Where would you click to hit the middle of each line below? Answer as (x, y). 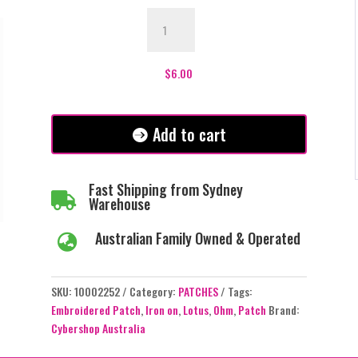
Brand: (284, 310)
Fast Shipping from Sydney (165, 189)
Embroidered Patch (95, 310)
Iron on (161, 310)
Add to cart (189, 134)
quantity (166, 71)
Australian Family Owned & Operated (197, 238)
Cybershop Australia (98, 328)
